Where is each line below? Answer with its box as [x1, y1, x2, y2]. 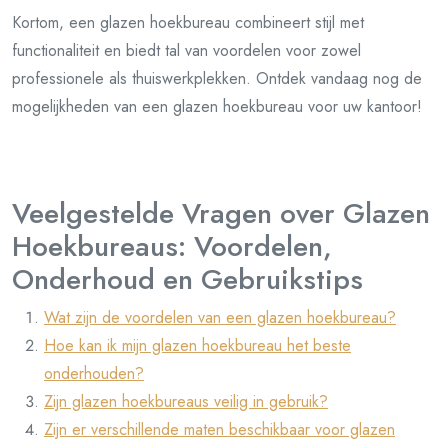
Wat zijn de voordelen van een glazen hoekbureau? [44, 306, 396, 329]
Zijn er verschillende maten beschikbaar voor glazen [44, 418, 395, 441]
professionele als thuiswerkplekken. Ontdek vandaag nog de [12, 67, 422, 90]
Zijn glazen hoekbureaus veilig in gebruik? [44, 390, 328, 413]
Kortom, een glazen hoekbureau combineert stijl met [12, 11, 364, 34]
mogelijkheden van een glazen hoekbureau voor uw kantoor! [12, 95, 422, 118]
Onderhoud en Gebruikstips [12, 259, 363, 300]
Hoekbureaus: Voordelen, [12, 226, 332, 267]
